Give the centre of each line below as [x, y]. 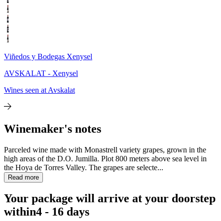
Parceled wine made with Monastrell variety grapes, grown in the [105, 149]
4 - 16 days [63, 212]
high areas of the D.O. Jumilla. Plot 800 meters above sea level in [105, 158]
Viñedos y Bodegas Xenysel [48, 56]
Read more [23, 177]
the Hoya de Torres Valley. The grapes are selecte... [84, 167]
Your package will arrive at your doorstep [110, 199]
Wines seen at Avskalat [39, 90]
